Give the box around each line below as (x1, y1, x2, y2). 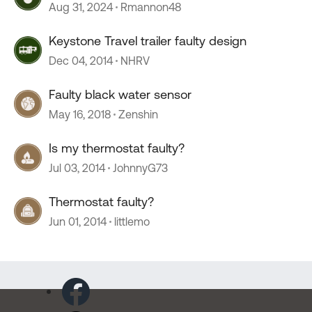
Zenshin (118, 108, 158, 120)
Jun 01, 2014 (49, 215, 107, 228)
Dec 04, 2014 (49, 54, 113, 67)
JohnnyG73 (113, 162, 168, 174)
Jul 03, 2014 (49, 162, 105, 174)
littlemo (114, 215, 150, 228)
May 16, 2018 (49, 108, 111, 120)
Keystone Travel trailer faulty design (49, 33, 247, 48)
